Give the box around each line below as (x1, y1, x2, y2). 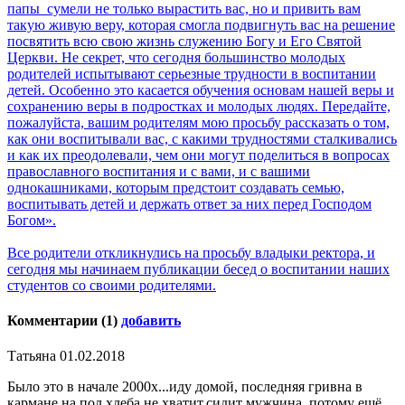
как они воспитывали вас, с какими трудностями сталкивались (7, 130, 397, 146)
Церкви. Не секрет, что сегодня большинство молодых (7, 49, 345, 65)
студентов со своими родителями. (7, 277, 216, 293)
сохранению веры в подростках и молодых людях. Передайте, (7, 98, 391, 114)
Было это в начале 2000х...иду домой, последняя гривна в (7, 379, 363, 395)
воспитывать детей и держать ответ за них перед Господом (7, 195, 372, 212)
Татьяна (7, 348, 56, 364)
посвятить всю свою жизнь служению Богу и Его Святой (7, 33, 362, 49)
